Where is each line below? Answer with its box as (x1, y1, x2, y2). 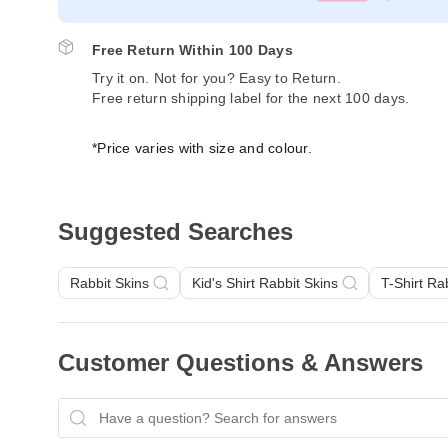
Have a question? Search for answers (67, 429, 305, 445)
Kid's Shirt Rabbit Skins (192, 275, 338, 291)
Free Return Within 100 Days (92, 42, 293, 58)
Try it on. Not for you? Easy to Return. (92, 70, 341, 86)
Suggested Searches (58, 218, 293, 245)
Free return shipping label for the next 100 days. (92, 90, 410, 106)
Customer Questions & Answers (58, 349, 423, 376)
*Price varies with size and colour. (92, 140, 312, 156)
